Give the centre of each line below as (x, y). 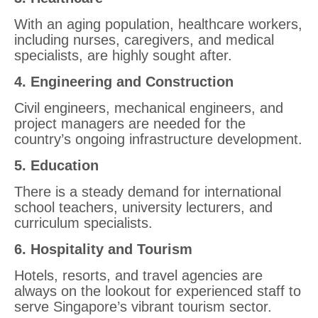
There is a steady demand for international (148, 192)
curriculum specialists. (83, 223)
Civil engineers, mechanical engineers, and (149, 108)
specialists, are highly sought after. (123, 55)
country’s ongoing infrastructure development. (158, 139)
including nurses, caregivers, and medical (144, 40)
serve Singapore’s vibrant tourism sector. (143, 307)
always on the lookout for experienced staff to (158, 291)
